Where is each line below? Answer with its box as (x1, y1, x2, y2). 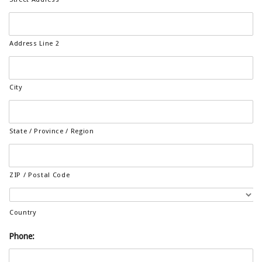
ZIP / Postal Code (9, 171, 70, 179)
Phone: (9, 232, 35, 241)
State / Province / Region (9, 127, 94, 135)
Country (9, 208, 37, 216)
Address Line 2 (9, 39, 60, 47)
